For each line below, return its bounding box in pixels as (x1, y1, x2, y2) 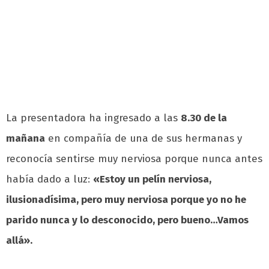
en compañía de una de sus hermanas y (45, 132, 242, 145)
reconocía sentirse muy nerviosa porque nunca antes (6, 153, 262, 166)
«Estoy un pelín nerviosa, (93, 173, 211, 186)
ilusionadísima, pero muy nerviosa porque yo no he (6, 193, 246, 207)
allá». (6, 234, 32, 247)
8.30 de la (181, 112, 227, 125)
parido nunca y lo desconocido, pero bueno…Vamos (6, 214, 249, 227)
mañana (6, 132, 45, 145)
